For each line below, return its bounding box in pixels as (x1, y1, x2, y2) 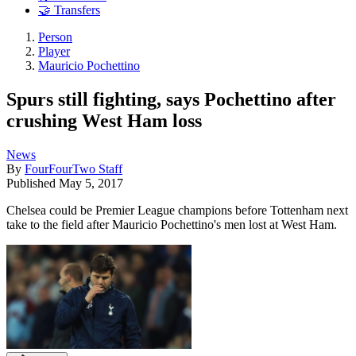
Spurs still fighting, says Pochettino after (6, 88, 336, 110)
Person (38, 30, 72, 44)
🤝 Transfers (38, 3, 100, 17)
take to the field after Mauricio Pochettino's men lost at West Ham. (6, 217, 337, 231)
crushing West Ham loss (6, 110, 202, 131)
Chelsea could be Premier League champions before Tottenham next (6, 203, 348, 217)
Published (6, 176, 59, 190)
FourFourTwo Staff (25, 161, 122, 176)
